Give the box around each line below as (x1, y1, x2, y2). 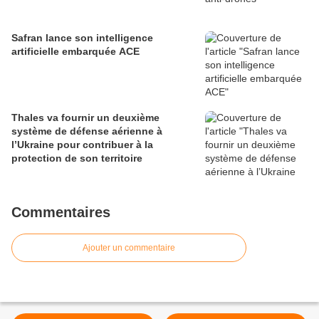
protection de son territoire (11, 152, 142, 164)
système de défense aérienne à (11, 125, 162, 137)
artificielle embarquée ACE (11, 46, 140, 58)
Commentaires (11, 204, 110, 221)
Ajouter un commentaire (83, 243, 175, 253)
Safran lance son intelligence (11, 32, 153, 44)
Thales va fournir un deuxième (11, 112, 159, 124)
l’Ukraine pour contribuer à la (11, 139, 153, 151)
